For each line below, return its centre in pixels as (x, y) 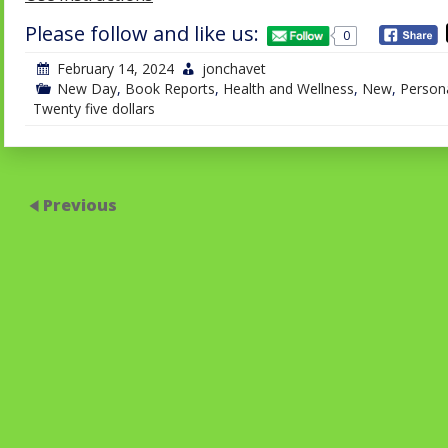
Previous (80, 205)
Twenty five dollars (94, 109)
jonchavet (234, 69)
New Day (87, 89)
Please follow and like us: (142, 34)
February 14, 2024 (115, 69)
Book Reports (170, 89)
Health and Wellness (288, 89)
